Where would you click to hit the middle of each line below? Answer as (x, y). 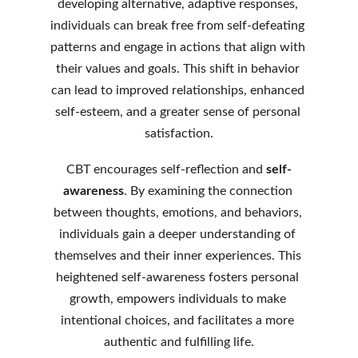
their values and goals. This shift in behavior (179, 69)
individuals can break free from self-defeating (179, 26)
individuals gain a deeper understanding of (179, 234)
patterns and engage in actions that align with (179, 47)
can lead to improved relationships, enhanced (179, 90)
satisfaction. (179, 133)
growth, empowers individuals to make (179, 299)
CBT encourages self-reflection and (166, 169)
